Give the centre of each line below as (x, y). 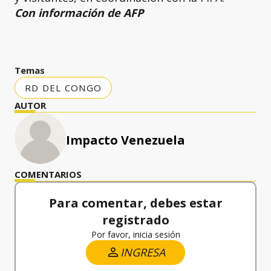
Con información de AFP (79, 12)
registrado (135, 220)
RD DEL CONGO (63, 87)
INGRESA (143, 252)
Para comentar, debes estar (135, 203)
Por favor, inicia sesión (135, 234)
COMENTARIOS (48, 174)
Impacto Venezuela (126, 140)
